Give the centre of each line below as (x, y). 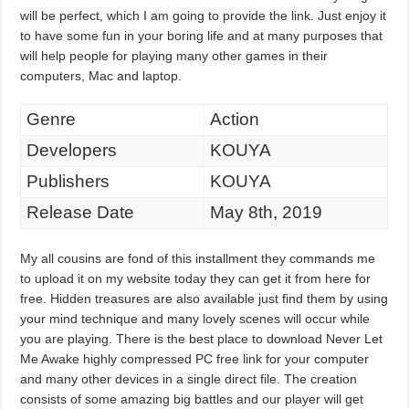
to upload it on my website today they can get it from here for (196, 278)
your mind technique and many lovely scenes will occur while (195, 318)
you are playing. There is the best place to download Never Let (202, 338)
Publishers (68, 181)
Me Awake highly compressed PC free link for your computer (195, 358)
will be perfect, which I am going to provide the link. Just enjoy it (204, 15)
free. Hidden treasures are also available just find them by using (204, 298)
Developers (71, 150)
